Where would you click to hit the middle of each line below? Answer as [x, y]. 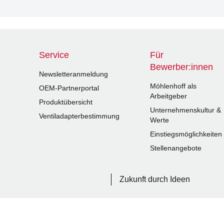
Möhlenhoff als [173, 86]
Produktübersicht [66, 102]
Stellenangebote [176, 148]
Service [54, 55]
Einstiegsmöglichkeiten [186, 134]
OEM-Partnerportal [69, 88]
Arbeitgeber [169, 96]
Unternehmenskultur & [186, 110]
